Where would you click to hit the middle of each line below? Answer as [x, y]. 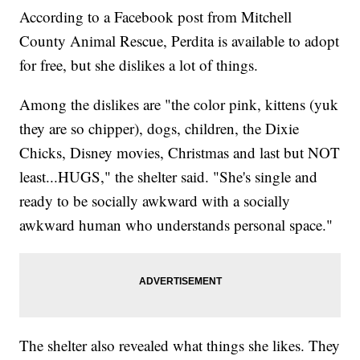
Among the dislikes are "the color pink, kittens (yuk [179, 104]
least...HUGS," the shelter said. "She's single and [169, 177]
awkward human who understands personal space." [176, 225]
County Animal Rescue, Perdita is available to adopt [180, 41]
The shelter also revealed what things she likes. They [180, 346]
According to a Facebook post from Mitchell [156, 17]
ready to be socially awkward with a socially [155, 201]
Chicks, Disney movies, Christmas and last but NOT [180, 153]
